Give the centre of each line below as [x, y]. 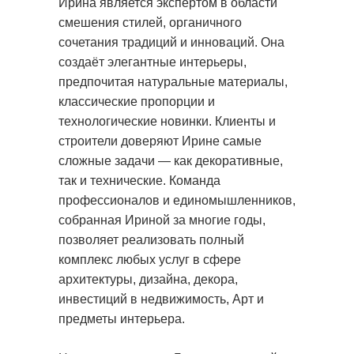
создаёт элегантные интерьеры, [153, 62]
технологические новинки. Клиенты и [167, 121]
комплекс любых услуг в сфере [150, 260]
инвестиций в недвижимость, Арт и [161, 299]
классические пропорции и [137, 102]
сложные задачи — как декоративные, [171, 161]
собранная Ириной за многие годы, [162, 220]
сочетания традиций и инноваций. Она [171, 42]
